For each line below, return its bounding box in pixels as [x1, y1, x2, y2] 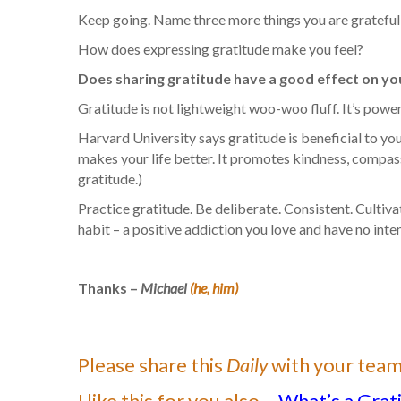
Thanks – [78, 279, 141, 296]
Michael [141, 279, 190, 296]
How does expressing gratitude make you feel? [78, 40, 363, 57]
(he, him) [190, 279, 238, 296]
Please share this [78, 353, 226, 377]
